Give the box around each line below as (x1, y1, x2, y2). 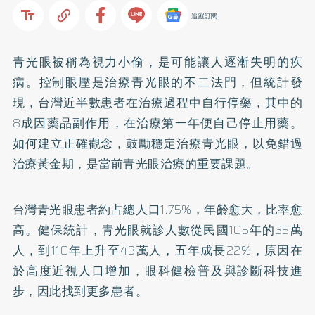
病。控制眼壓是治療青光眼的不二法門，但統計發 (12, 72, 303, 91)
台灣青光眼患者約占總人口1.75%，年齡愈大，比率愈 (12, 200, 303, 219)
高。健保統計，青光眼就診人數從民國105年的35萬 (12, 220, 303, 239)
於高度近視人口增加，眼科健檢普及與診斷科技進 (12, 261, 303, 280)
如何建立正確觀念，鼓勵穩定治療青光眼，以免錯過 (12, 134, 303, 153)
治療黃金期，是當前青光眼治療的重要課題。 (12, 154, 259, 173)
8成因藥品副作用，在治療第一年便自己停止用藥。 (12, 113, 303, 132)
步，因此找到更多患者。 (12, 281, 148, 300)
